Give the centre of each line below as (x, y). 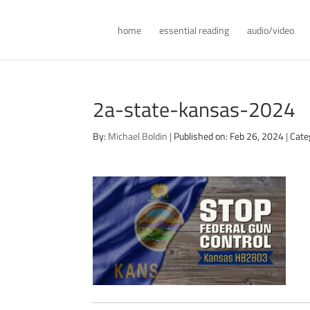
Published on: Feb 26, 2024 (229, 136)
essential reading (194, 30)
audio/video (271, 30)
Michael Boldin (138, 136)
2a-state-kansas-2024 (194, 109)
